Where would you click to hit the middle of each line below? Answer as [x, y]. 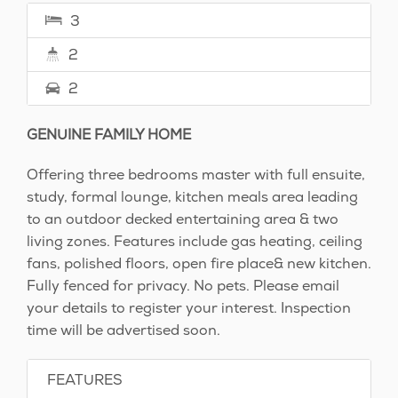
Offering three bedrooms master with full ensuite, [196, 174]
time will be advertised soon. [123, 330]
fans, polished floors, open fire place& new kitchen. [199, 263]
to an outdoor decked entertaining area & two [183, 219]
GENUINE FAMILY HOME [109, 134]
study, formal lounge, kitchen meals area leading [192, 196]
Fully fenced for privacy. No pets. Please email [183, 285]
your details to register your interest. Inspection [189, 307]
